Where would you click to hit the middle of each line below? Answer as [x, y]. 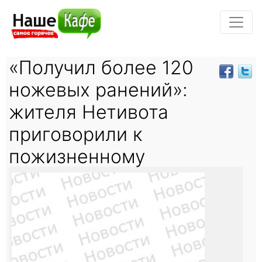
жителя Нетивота [89, 112]
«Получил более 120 [101, 67]
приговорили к [76, 134]
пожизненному [77, 156]
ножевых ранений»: [98, 89]
